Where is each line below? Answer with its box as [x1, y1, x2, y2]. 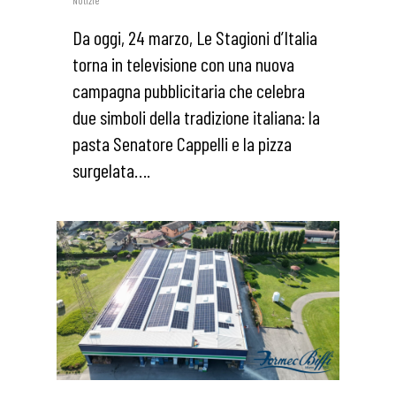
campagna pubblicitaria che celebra [72, 78, 305, 102]
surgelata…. [72, 157, 150, 181]
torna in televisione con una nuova [72, 51, 294, 75]
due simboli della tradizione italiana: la [72, 104, 320, 128]
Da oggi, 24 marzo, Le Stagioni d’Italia [72, 25, 317, 49]
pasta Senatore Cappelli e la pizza [72, 131, 292, 155]
